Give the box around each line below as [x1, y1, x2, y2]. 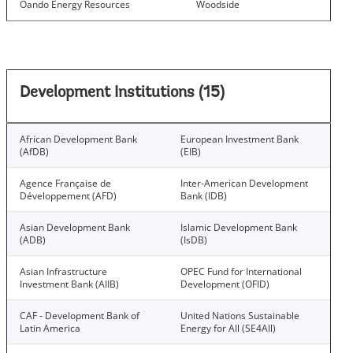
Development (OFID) [180, 277, 269, 291]
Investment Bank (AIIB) [20, 277, 119, 291]
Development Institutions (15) [20, 85, 225, 101]
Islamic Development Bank [180, 221, 297, 234]
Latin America [20, 321, 80, 335]
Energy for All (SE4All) [180, 321, 276, 335]
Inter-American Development [180, 176, 308, 190]
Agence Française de [20, 176, 111, 190]
